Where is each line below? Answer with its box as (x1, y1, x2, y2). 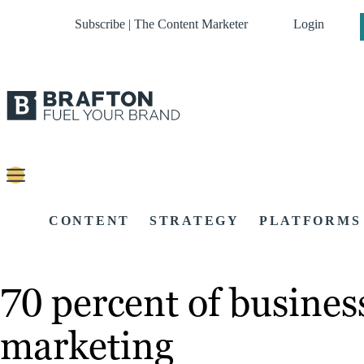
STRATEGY (149, 214, 240, 228)
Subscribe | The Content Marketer (75, 17, 248, 31)
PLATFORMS (258, 214, 362, 228)
